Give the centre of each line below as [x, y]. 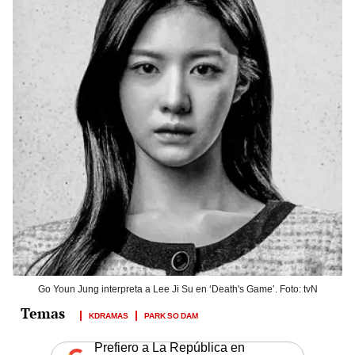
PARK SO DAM [171, 314]
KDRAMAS [109, 314]
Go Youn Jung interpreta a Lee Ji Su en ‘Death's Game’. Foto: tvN [177, 289]
